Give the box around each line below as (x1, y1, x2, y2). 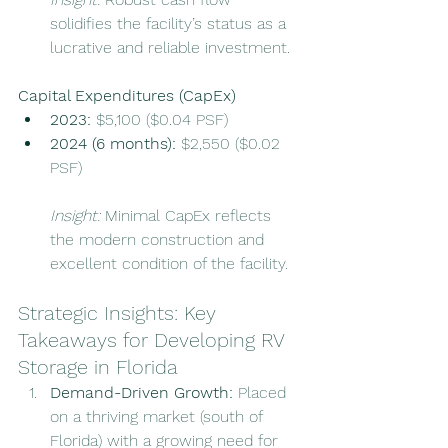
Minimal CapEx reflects (100, 206, 276, 226)
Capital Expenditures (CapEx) (18, 86, 236, 106)
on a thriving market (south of (50, 407, 267, 427)
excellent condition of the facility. (50, 254, 288, 274)
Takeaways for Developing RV (18, 328, 290, 353)
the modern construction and (50, 230, 269, 250)
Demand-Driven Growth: (50, 383, 238, 403)
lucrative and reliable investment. (50, 38, 290, 58)
